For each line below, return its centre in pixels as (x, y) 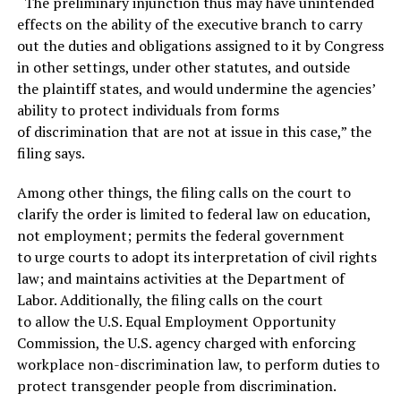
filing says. (51, 153)
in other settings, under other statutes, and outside (183, 67)
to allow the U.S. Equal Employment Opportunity (176, 321)
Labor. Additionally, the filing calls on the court (170, 299)
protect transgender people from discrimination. (176, 385)
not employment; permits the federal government (180, 235)
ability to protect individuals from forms (148, 110)
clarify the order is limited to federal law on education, (193, 213)
